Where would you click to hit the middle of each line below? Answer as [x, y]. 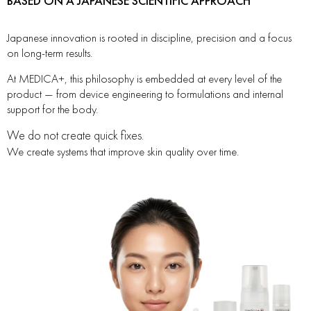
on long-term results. [50, 52]
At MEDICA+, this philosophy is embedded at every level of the [144, 78]
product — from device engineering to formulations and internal [145, 93]
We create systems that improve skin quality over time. [123, 151]
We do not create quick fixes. [75, 135]
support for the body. [52, 109]
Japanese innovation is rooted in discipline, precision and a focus [149, 37]
